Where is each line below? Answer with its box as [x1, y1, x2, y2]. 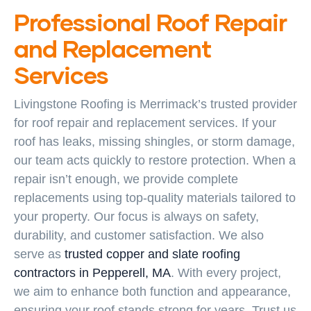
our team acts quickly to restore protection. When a [14, 153, 296, 168]
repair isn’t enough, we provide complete [14, 172, 238, 187]
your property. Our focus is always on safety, [14, 210, 259, 224]
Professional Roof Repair [14, 7, 287, 37]
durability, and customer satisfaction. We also [14, 228, 264, 243]
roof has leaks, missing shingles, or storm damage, [14, 135, 295, 149]
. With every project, [171, 266, 281, 280]
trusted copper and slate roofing [65, 247, 240, 262]
